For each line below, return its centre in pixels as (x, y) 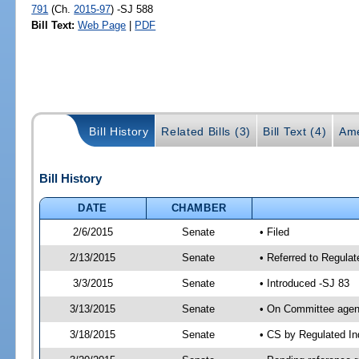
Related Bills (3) (206, 131)
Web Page (102, 25)
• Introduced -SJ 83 (304, 283)
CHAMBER (199, 208)
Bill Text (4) (295, 131)
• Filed (274, 232)
